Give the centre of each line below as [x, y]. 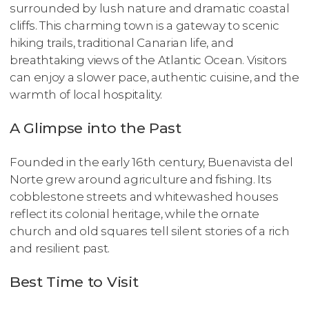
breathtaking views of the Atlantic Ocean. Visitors [148, 60]
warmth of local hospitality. [86, 94]
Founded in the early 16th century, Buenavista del [151, 162]
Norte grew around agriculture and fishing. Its [141, 180]
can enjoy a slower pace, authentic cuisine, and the [154, 77]
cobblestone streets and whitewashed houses [144, 197]
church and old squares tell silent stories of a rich [150, 231]
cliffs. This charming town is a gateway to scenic [144, 25]
